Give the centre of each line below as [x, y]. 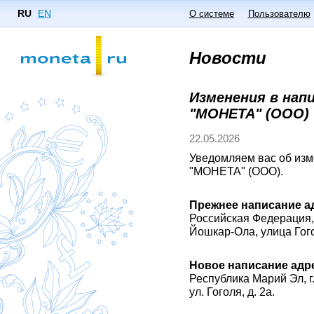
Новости [228, 58]
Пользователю [279, 14]
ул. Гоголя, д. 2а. [232, 291]
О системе [212, 14]
